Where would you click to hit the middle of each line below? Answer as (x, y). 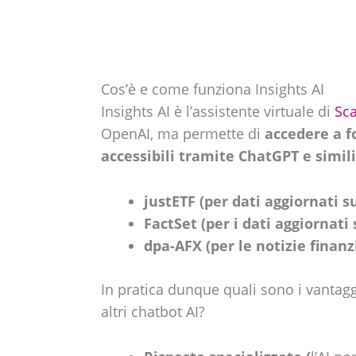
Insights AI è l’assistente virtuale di (217, 112)
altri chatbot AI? (153, 311)
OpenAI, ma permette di (180, 134)
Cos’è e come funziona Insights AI (212, 89)
